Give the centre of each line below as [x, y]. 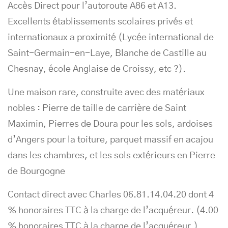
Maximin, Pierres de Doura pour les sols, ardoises [110, 124]
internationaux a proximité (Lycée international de [111, 38]
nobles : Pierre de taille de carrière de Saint [97, 108]
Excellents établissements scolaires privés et [100, 22]
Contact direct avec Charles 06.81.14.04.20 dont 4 [111, 195]
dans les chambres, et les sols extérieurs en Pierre [111, 156]
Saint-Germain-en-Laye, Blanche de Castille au [107, 53]
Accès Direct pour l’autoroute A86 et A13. [92, 6]
